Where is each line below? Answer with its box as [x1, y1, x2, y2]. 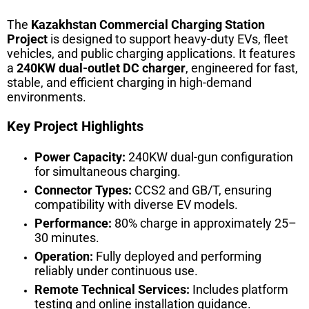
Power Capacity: [34, 150, 126, 165]
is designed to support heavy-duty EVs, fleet [48, 32, 288, 47]
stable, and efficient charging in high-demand [7, 75, 252, 90]
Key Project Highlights [7, 118, 143, 135]
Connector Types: [34, 183, 132, 198]
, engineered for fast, [186, 61, 298, 76]
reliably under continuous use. [34, 263, 198, 279]
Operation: [34, 249, 93, 264]
